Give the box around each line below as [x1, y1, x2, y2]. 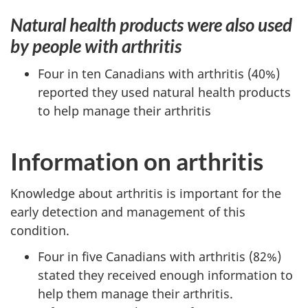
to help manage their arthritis [38, 102, 211, 119]
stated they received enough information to [38, 267, 293, 283]
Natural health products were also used [10, 13, 292, 36]
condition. [10, 221, 69, 239]
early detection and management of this [10, 203, 245, 220]
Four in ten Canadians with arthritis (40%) [38, 65, 280, 82]
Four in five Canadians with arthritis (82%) [38, 248, 281, 265]
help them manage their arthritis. [38, 285, 233, 302]
